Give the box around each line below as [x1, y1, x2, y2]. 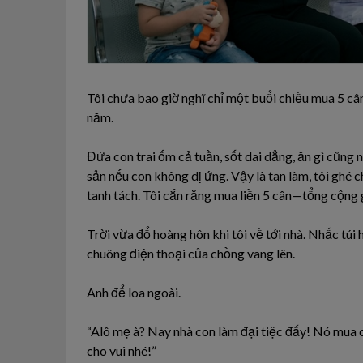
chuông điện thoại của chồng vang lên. [87, 245, 295, 261]
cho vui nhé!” [87, 342, 156, 358]
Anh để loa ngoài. [87, 284, 181, 300]
